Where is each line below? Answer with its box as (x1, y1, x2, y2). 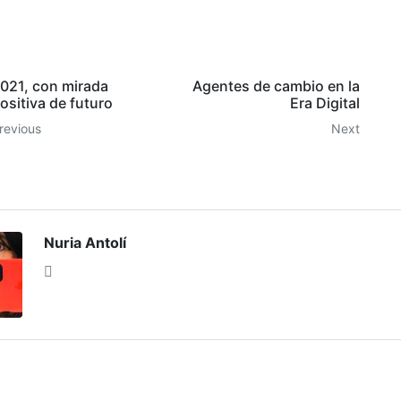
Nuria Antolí (44, 234, 126, 252)
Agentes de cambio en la (192, 76, 361, 95)
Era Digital (290, 93, 361, 112)
